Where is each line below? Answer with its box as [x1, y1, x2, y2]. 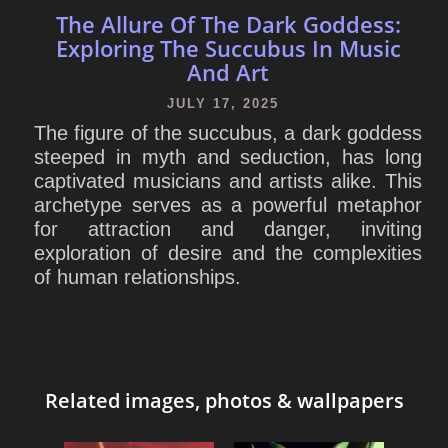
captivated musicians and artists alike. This [34, 169, 422, 192]
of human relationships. [34, 265, 241, 288]
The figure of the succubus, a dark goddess [34, 121, 422, 144]
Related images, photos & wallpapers [44, 386, 404, 414]
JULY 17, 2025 [167, 95, 279, 111]
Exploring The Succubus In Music [55, 32, 401, 63]
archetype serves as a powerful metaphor [34, 193, 422, 216]
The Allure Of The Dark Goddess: [55, 8, 401, 39]
